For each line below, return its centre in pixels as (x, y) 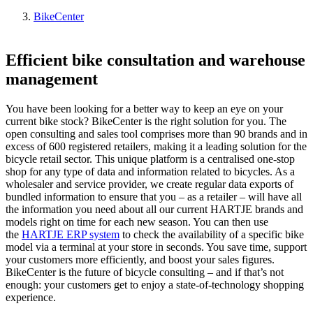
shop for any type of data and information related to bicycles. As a (150, 171)
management (52, 79)
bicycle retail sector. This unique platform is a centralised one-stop (150, 159)
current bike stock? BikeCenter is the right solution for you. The (146, 121)
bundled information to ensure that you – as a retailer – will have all (154, 196)
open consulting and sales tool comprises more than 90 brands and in (156, 133)
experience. (31, 297)
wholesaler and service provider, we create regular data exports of (150, 184)
